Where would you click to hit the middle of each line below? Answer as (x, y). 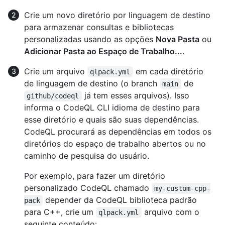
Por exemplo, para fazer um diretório (95, 176)
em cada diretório (169, 72)
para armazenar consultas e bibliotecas (99, 27)
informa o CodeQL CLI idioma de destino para (112, 108)
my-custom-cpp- (183, 189)
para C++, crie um (60, 212)
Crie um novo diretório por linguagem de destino (117, 15)
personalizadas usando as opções (90, 39)
